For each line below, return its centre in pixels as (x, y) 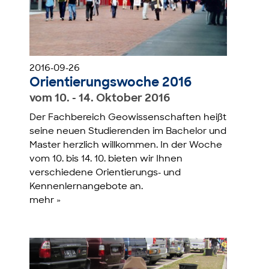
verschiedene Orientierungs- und (105, 174)
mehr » (45, 201)
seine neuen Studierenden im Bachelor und (128, 132)
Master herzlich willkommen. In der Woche (126, 146)
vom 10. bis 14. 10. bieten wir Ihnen (106, 160)
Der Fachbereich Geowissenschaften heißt (128, 118)
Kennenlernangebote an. (86, 187)
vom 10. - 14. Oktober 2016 (100, 99)
